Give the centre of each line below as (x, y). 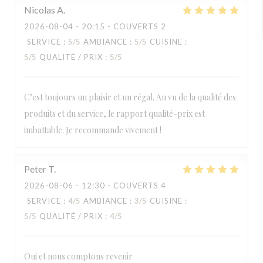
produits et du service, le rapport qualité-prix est (114, 114)
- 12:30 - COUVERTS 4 (120, 186)
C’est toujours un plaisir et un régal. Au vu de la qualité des (130, 97)
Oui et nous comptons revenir (78, 256)
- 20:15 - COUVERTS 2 (120, 26)
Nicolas (40, 10)
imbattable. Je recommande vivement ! (93, 130)
